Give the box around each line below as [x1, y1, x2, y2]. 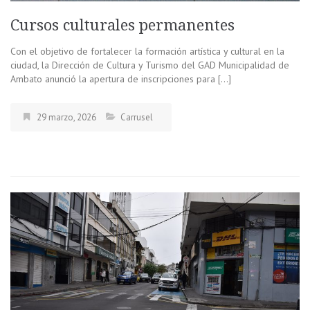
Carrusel [120, 111, 153, 124]
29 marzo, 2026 [37, 111, 96, 124]
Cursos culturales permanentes [10, 17, 239, 35]
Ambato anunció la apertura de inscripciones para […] [10, 73, 231, 86]
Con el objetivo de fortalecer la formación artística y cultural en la [10, 45, 284, 58]
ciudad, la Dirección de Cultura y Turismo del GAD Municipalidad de [10, 59, 289, 72]
